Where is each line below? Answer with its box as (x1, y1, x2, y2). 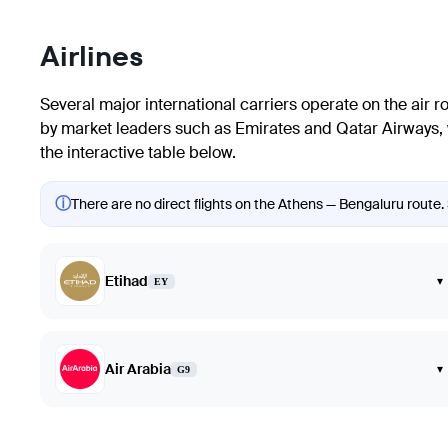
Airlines (40, 37, 144, 77)
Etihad (105, 272, 148, 291)
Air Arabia (105, 360, 171, 379)
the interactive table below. (40, 142, 236, 164)
